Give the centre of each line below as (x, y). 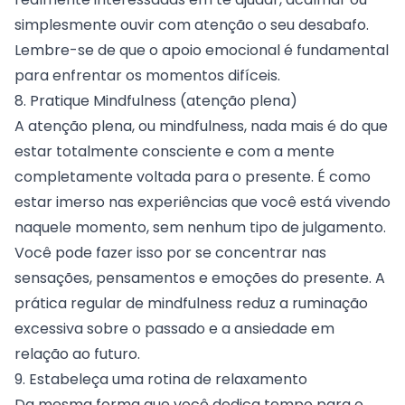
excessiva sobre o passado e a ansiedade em (174, 328)
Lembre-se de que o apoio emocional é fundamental (202, 50)
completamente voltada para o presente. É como (193, 176)
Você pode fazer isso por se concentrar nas (170, 252)
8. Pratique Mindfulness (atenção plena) (156, 100)
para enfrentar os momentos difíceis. (147, 75)
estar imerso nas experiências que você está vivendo (202, 202)
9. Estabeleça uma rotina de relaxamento (161, 379)
